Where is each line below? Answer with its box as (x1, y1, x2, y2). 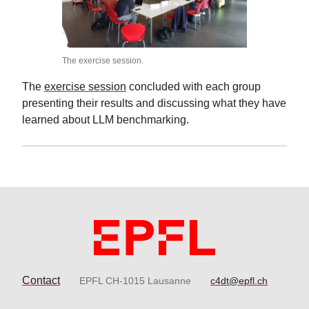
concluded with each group (126, 80, 261, 92)
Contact (22, 274, 60, 287)
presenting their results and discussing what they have (22, 97, 286, 109)
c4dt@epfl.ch (210, 275, 268, 287)
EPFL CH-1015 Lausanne (79, 275, 192, 287)
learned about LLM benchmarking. (22, 113, 189, 126)
